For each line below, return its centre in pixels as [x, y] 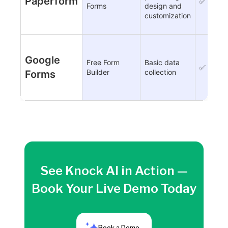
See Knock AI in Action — [114, 171]
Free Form [103, 63]
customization [168, 16]
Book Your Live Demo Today [114, 189]
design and [163, 6]
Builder [98, 72]
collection [160, 72]
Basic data [162, 63]
